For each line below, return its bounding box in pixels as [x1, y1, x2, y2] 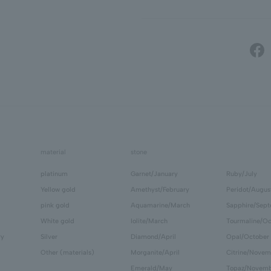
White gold [41, 217, 74, 225]
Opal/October [226, 233, 269, 241]
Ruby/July [226, 170, 257, 178]
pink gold [41, 201, 70, 209]
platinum [41, 170, 68, 178]
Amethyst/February [131, 186, 189, 194]
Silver [41, 233, 57, 241]
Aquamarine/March [131, 201, 190, 209]
